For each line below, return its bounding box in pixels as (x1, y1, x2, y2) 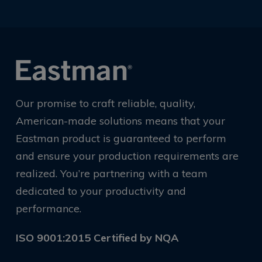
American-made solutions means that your (15, 114, 225, 128)
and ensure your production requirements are (15, 149, 239, 163)
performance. (15, 202, 81, 216)
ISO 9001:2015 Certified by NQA (15, 231, 178, 245)
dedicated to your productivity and (15, 184, 186, 198)
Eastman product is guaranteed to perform (15, 132, 226, 146)
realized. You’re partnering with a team (15, 167, 208, 181)
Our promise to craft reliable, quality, (15, 96, 195, 111)
